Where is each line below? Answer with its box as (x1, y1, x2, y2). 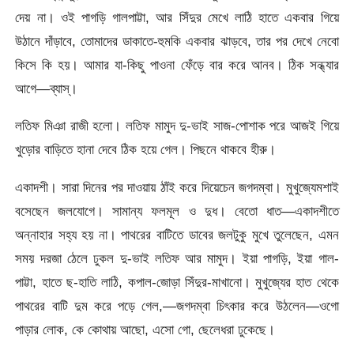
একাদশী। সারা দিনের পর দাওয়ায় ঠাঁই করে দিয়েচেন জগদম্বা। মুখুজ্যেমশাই (15, 179, 339, 195)
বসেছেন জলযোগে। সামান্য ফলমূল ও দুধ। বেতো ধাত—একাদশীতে (15, 202, 339, 219)
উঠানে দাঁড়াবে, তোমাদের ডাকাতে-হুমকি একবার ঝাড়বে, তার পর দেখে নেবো (15, 32, 339, 49)
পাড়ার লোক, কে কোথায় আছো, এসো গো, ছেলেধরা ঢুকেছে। (15, 321, 276, 337)
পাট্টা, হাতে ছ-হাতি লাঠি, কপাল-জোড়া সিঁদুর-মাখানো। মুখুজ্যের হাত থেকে (15, 273, 339, 290)
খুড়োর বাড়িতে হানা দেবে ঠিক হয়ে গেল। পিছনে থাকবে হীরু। (15, 141, 277, 158)
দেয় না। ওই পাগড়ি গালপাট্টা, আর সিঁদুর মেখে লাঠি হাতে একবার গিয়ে (15, 9, 339, 25)
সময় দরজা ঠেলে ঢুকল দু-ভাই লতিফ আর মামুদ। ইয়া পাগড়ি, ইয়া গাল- (15, 250, 339, 266)
